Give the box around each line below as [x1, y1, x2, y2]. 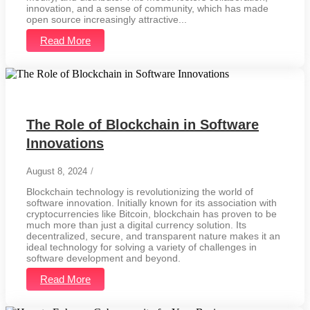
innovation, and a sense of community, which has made [26, 2, 268, 14]
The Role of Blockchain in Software [26, 116, 259, 132]
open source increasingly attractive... [26, 13, 187, 25]
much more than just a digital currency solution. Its [26, 219, 246, 230]
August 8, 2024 [26, 165, 87, 176]
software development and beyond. [26, 252, 181, 264]
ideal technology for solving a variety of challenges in [26, 241, 257, 253]
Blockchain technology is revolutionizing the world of [26, 185, 253, 197]
